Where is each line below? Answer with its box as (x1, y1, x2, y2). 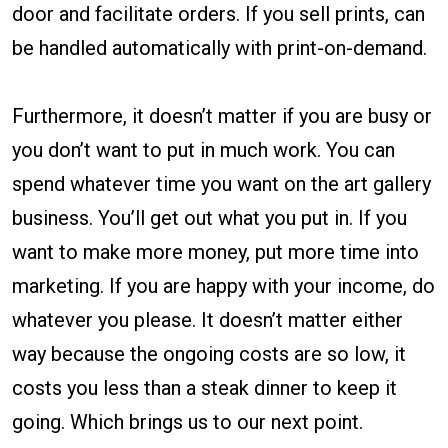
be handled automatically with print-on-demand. (12, 36, 427, 61)
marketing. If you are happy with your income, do (12, 274, 435, 299)
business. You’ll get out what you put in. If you (12, 206, 407, 231)
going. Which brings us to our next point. (12, 410, 363, 435)
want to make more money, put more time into (12, 240, 419, 265)
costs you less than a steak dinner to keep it (12, 376, 397, 401)
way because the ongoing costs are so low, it (12, 342, 406, 367)
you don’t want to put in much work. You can (12, 138, 395, 163)
